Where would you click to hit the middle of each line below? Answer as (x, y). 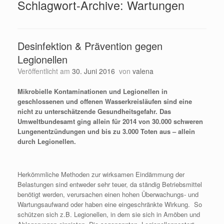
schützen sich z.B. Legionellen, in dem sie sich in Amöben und (109, 214)
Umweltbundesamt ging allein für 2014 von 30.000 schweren (110, 121)
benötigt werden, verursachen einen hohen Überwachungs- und (108, 194)
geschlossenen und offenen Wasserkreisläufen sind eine (105, 101)
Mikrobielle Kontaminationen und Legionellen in (92, 91)
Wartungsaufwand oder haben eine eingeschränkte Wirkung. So (110, 204)
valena (143, 71)
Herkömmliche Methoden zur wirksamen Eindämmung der (101, 174)
